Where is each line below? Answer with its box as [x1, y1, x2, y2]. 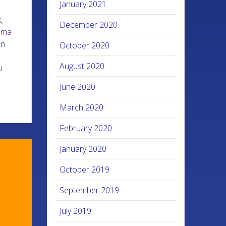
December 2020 [60, 19, 118, 30]
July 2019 [60, 205, 92, 216]
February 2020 [60, 123, 112, 134]
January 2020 [60, 143, 107, 154]
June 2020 [60, 81, 96, 92]
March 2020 [60, 102, 104, 113]
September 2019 [60, 185, 120, 196]
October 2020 [60, 40, 110, 51]
